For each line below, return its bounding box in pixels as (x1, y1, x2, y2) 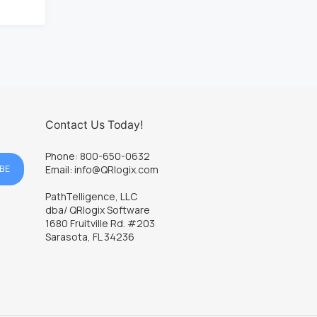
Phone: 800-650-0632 (45, 149, 150, 163)
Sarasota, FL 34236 (45, 230, 134, 244)
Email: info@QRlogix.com (45, 162, 158, 176)
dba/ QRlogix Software (45, 203, 150, 217)
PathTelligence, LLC (45, 190, 137, 204)
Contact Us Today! (45, 117, 143, 132)
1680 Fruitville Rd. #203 (45, 217, 155, 231)
